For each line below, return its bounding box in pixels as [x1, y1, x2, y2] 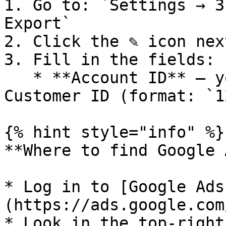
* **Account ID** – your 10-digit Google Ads [4, 69, 33, 87]
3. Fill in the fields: [4, 50, 215, 69]
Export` [4, 14, 71, 32]
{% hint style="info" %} [4, 123, 224, 141]
